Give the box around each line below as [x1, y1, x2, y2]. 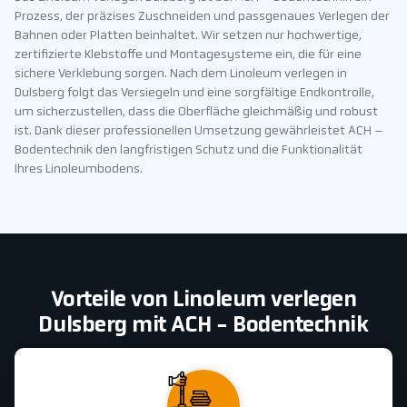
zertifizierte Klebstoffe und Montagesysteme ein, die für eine [15, 48, 362, 63]
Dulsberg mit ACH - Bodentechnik [38, 315, 369, 338]
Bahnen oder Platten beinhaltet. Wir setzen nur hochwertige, [15, 29, 362, 44]
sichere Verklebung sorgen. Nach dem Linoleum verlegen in [15, 67, 347, 82]
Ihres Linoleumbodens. [15, 163, 143, 177]
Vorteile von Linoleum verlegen [50, 290, 357, 313]
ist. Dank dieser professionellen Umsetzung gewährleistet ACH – [15, 124, 383, 139]
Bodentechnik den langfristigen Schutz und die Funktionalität [15, 144, 362, 158]
